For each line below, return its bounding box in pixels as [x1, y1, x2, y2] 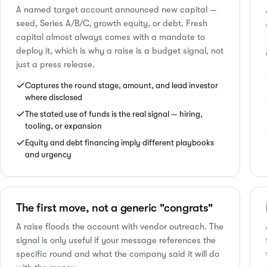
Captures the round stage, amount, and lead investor [25, 80, 218, 90]
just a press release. [16, 59, 95, 70]
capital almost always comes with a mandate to [16, 32, 205, 42]
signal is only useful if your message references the [16, 235, 216, 246]
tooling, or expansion [25, 121, 102, 131]
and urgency [25, 150, 72, 159]
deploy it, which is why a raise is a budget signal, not [16, 45, 223, 56]
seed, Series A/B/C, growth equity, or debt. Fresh [16, 18, 207, 29]
